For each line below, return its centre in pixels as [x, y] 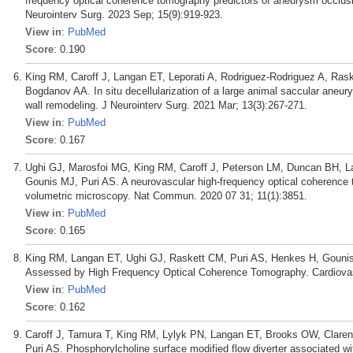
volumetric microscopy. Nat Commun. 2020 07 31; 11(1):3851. [166, 196]
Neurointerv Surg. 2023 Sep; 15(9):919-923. [124, 15]
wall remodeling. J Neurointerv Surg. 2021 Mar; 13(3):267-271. [166, 106]
